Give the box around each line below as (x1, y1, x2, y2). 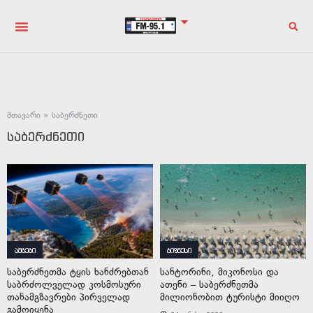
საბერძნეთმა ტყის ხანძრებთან (7, 266, 149, 278)
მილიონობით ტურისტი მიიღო (160, 291, 300, 303)
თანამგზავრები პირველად (7, 291, 130, 303)
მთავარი (7, 110, 41, 120)
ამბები (14, 246, 36, 255)
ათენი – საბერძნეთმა (160, 279, 259, 291)
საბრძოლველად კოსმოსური (7, 279, 141, 291)
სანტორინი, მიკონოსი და (160, 266, 279, 278)
